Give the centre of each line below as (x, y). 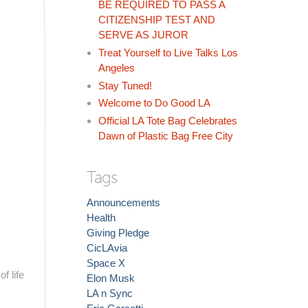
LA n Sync (110, 294)
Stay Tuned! (125, 85)
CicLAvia (107, 248)
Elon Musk (111, 278)
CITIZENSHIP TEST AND (157, 20)
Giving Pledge (118, 233)
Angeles (117, 67)
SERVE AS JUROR (143, 35)
